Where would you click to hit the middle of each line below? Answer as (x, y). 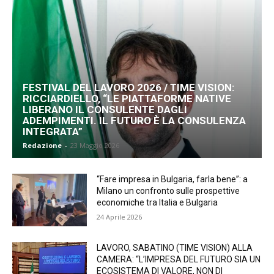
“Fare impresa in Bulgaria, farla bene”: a (172, 179)
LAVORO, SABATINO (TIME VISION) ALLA (175, 247)
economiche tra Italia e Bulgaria (157, 202)
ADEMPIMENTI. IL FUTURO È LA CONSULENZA (134, 120)
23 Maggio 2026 (95, 145)
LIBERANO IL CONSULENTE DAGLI (105, 109)
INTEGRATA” (53, 131)
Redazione (42, 145)
